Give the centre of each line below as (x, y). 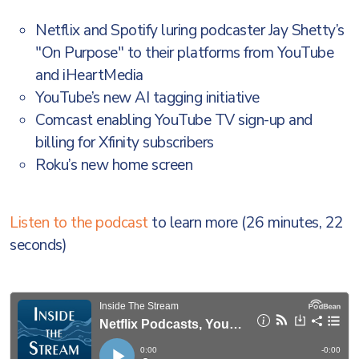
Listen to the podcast (79, 223)
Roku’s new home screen (114, 165)
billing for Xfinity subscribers (125, 143)
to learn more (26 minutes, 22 (246, 223)
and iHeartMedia (89, 75)
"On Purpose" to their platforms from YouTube (184, 53)
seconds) (38, 245)
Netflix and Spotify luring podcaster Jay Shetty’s (190, 30)
